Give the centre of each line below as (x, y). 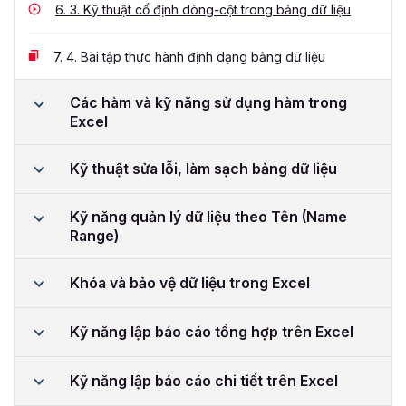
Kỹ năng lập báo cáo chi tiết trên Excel (204, 381)
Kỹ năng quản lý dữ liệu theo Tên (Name (208, 216)
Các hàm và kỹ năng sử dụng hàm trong (208, 102)
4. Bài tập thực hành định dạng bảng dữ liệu (194, 56)
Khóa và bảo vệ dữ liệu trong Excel (190, 283)
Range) (94, 235)
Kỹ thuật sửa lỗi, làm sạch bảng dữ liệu (203, 169)
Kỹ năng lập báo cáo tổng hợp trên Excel (212, 332)
